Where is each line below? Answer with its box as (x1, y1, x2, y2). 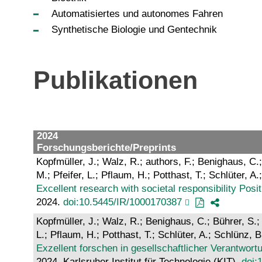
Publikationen (33, 67, 198, 95)
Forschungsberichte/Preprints (37, 142, 176, 153)
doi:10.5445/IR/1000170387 (63, 196, 182, 208)
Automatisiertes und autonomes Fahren (51, 8, 223, 20)
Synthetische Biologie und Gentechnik (51, 24, 217, 36)
